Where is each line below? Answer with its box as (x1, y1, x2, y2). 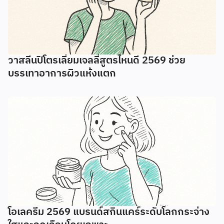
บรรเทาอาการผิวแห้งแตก (8, 65, 116, 82)
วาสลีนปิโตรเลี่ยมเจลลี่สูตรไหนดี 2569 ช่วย (8, 52, 185, 69)
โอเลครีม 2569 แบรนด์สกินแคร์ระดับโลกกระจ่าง (8, 203, 209, 220)
